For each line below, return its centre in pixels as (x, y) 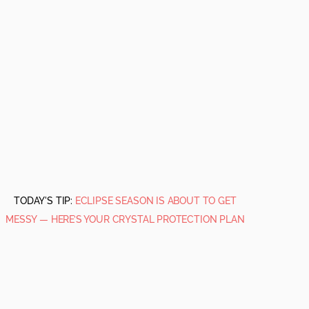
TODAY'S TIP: (44, 201)
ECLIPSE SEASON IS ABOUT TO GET (156, 201)
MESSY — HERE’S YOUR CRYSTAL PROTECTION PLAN (125, 219)
